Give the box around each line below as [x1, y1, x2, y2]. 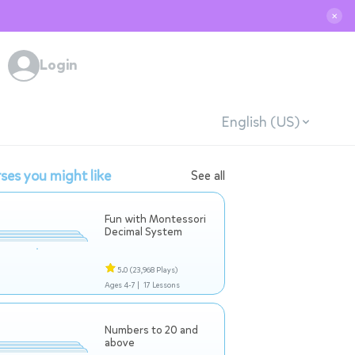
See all [191, 167, 225, 184]
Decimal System [105, 224, 182, 239]
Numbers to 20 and [105, 323, 198, 338]
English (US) [220, 112, 300, 132]
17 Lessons [143, 280, 180, 290]
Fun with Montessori [105, 212, 206, 227]
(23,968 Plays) [130, 265, 177, 275]
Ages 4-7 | [105, 280, 139, 290]
